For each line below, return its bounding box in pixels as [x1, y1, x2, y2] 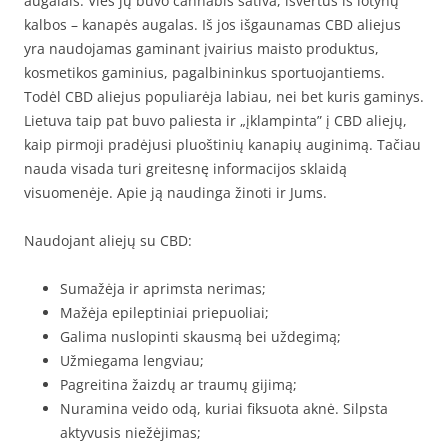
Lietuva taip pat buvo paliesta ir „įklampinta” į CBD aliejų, [24, 111, 407, 130]
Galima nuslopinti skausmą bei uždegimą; [60, 327, 341, 346]
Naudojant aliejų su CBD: [24, 231, 192, 250]
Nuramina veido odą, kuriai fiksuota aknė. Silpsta [60, 399, 388, 418]
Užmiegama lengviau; [60, 351, 204, 370]
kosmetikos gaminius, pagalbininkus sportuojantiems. [24, 63, 385, 82]
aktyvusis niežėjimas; [60, 423, 201, 442]
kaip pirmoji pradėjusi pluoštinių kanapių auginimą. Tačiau [24, 135, 421, 154]
